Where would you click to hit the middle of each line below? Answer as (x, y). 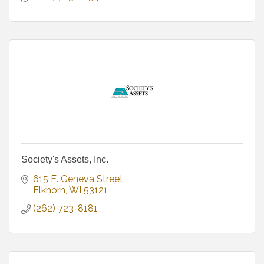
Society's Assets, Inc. (65, 159)
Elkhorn (49, 190)
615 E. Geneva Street (78, 179)
